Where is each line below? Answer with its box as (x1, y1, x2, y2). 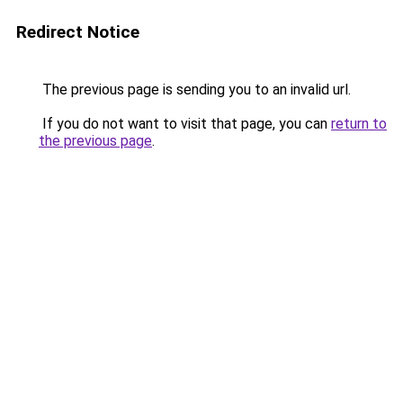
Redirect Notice (16, 22, 139, 42)
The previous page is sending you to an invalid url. (39, 81, 351, 98)
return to (331, 115, 387, 132)
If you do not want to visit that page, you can (39, 115, 331, 132)
